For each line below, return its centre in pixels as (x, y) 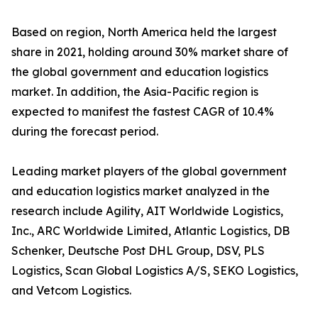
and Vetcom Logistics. (71, 290)
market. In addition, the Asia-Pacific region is (135, 92)
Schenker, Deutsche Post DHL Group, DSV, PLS (138, 251)
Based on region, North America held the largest (144, 32)
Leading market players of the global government (149, 171)
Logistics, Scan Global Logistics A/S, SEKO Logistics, (155, 270)
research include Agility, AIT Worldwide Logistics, (147, 211)
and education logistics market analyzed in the (141, 191)
